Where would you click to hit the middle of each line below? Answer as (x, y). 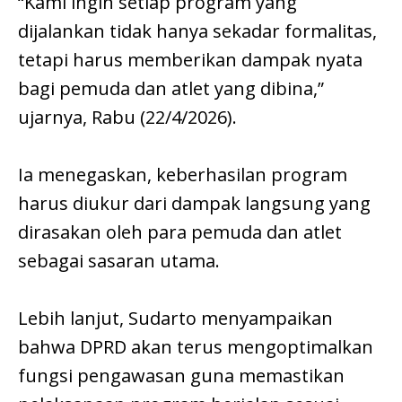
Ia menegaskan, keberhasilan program (183, 174)
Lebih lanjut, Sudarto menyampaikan (175, 318)
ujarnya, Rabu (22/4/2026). (127, 117)
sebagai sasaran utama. (119, 260)
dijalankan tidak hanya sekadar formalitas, (197, 31)
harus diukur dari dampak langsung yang (194, 203)
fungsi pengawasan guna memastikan (181, 375)
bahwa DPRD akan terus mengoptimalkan (196, 346)
